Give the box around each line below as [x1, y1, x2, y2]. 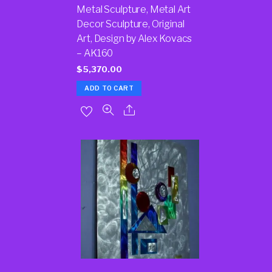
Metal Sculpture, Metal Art [76, 4, 191, 16]
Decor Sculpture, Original [76, 18, 185, 30]
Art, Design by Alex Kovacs [76, 33, 192, 45]
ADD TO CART [84, 84, 134, 92]
